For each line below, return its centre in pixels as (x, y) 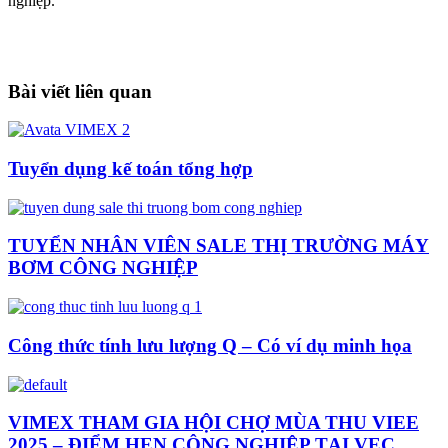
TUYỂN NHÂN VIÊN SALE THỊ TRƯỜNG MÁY (218, 246)
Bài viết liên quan (80, 91)
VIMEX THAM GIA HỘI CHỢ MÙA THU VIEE (213, 423)
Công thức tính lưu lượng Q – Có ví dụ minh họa (210, 345)
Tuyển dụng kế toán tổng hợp (130, 169)
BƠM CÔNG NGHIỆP (103, 268)
